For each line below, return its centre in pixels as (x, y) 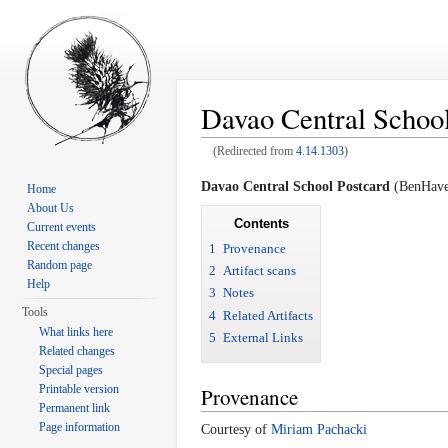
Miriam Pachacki (319, 429)
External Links (263, 337)
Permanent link (75, 408)
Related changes (77, 351)
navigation (283, 167)
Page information (80, 427)
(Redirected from (254, 152)
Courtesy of (236, 429)
